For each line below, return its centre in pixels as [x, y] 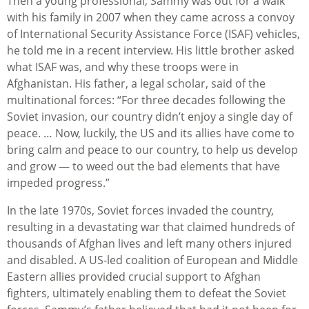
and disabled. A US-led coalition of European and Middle [152, 260]
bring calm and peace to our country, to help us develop [152, 150]
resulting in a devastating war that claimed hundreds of [151, 227]
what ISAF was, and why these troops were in [123, 67]
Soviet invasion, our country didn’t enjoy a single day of [150, 117]
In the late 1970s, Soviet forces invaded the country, [140, 211]
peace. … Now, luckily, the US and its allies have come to [151, 133]
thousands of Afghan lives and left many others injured [149, 244]
